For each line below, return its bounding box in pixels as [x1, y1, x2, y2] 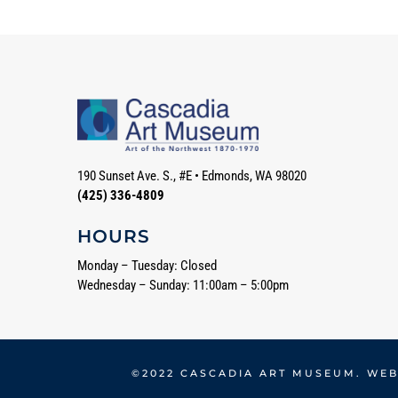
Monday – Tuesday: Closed [77, 257, 217, 274]
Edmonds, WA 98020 [202, 168, 306, 185]
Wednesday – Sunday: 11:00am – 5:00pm [77, 276, 289, 293]
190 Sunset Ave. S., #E [77, 168, 195, 185]
